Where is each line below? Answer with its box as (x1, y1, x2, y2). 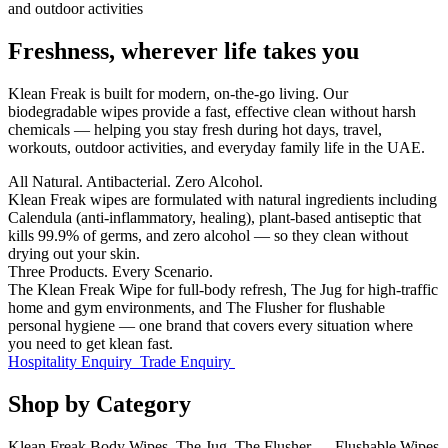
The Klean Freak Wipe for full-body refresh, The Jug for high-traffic (8, 280, 438, 298)
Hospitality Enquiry (8, 352, 132, 370)
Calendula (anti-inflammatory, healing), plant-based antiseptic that (8, 208, 421, 226)
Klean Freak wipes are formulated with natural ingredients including (8, 190, 437, 208)
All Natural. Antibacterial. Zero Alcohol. (8, 172, 263, 190)
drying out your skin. (8, 244, 140, 262)
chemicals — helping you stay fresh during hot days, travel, (8, 120, 382, 138)
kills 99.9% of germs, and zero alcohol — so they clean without (8, 226, 408, 244)
